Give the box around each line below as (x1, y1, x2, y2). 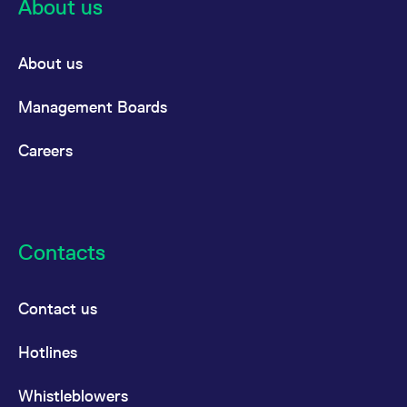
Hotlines (18, 342, 77, 362)
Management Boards (18, 97, 167, 117)
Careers (18, 141, 73, 161)
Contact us (18, 299, 97, 319)
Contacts (18, 240, 105, 265)
